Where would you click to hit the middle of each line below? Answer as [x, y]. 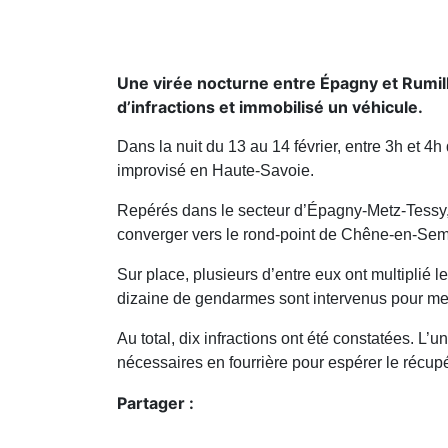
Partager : [155, 403]
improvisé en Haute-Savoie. [215, 171]
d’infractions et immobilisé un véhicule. [270, 107]
